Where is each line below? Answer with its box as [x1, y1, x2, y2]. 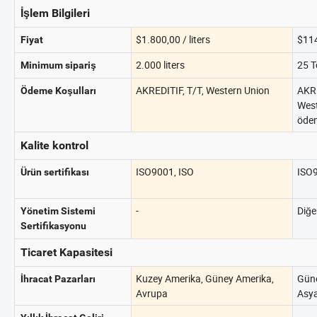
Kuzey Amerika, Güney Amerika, [136, 272, 274, 285]
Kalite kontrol [21, 139, 88, 152]
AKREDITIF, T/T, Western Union [136, 83, 270, 97]
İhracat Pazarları [21, 273, 96, 284]
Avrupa [136, 287, 168, 300]
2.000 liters [136, 58, 185, 71]
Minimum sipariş [21, 59, 96, 71]
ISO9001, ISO [136, 165, 194, 178]
